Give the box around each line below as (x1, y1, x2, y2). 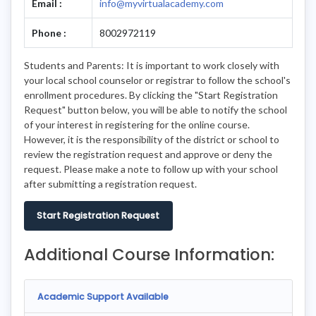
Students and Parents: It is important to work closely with (23, 59, 279, 71)
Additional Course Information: (23, 243, 274, 267)
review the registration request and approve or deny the (23, 147, 272, 160)
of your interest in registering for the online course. (23, 118, 250, 130)
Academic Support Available (37, 290, 169, 303)
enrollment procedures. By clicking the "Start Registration (23, 88, 278, 101)
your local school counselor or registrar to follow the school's (23, 73, 291, 86)
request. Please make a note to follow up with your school (23, 162, 278, 175)
